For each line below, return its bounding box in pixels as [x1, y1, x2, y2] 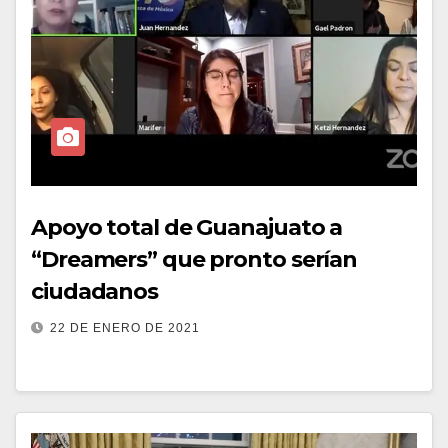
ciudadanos [31, 278, 158, 305]
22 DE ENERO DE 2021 [50, 321, 200, 335]
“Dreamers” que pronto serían [31, 246, 358, 273]
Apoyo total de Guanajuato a [31, 214, 343, 241]
